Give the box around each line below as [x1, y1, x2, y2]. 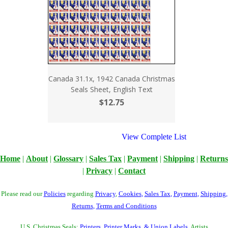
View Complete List [122, 132, 186, 141]
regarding [65, 190, 95, 197]
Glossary [53, 154, 83, 163]
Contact [118, 166, 146, 175]
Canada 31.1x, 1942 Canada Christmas [48, 74, 175, 83]
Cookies [118, 190, 141, 197]
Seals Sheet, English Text [70, 84, 153, 94]
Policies [43, 190, 66, 197]
